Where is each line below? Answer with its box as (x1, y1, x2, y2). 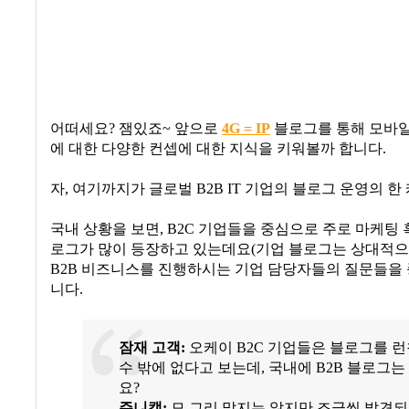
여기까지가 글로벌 (72, 181, 193, 198)
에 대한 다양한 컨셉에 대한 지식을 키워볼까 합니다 (50, 141, 383, 158)
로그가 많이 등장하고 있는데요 (50, 241, 251, 258)
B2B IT (193, 181, 245, 198)
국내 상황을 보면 (50, 221, 160, 238)
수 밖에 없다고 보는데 (119, 359, 261, 376)
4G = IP (222, 121, 270, 138)
